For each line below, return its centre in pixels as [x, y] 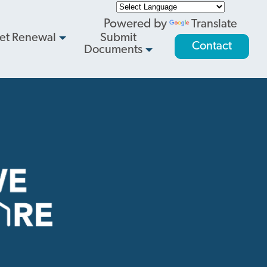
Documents [113, 50]
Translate [214, 24]
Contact [212, 46]
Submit [118, 38]
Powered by [136, 24]
